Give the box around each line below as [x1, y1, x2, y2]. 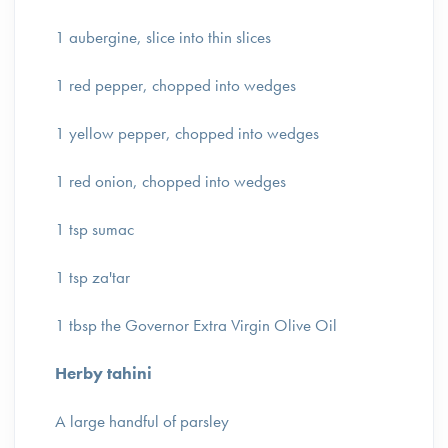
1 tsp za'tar [55, 266, 134, 288]
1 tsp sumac [55, 218, 138, 240]
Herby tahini [55, 362, 152, 384]
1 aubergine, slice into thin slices [55, 26, 275, 48]
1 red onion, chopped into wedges [55, 170, 290, 192]
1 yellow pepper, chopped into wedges [55, 122, 323, 144]
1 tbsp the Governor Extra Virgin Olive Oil [55, 314, 341, 336]
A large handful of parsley [55, 410, 233, 432]
